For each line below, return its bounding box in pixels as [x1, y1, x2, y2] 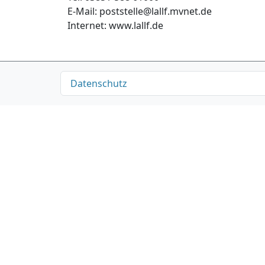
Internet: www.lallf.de [67, 18, 163, 32]
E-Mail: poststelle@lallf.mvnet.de [67, 4, 212, 18]
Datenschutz [70, 76, 127, 90]
